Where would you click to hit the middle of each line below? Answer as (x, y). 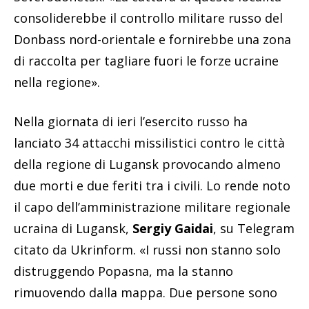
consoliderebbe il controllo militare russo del (148, 18)
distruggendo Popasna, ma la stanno (123, 271)
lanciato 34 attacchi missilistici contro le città (149, 142)
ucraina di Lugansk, (71, 228)
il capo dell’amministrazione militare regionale (152, 207)
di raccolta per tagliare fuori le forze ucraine (146, 60)
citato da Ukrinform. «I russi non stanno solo (147, 249)
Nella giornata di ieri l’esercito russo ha (131, 121)
